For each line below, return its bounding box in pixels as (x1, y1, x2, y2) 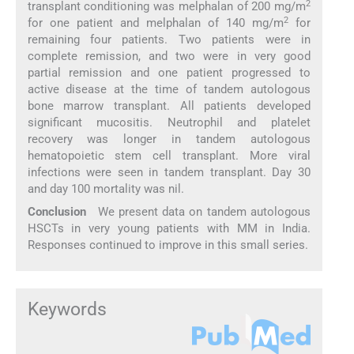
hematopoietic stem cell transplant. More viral (27, 149, 311, 164)
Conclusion (27, 204, 86, 219)
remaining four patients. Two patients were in (27, 32, 311, 47)
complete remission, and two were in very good (27, 49, 311, 64)
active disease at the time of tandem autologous (27, 82, 311, 97)
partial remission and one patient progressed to (27, 66, 311, 81)
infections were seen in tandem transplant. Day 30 (27, 165, 311, 180)
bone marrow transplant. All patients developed (27, 99, 311, 114)
